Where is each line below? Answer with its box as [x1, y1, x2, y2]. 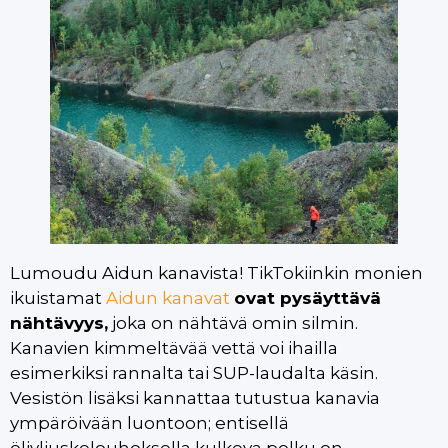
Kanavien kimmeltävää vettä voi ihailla [10, 338, 338, 358]
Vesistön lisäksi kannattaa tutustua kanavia [10, 388, 380, 408]
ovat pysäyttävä [234, 288, 381, 308]
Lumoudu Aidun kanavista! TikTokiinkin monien [10, 263, 423, 283]
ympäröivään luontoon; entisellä [10, 413, 289, 433]
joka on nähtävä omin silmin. [108, 313, 358, 333]
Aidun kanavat [106, 288, 230, 308]
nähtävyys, [10, 313, 108, 333]
